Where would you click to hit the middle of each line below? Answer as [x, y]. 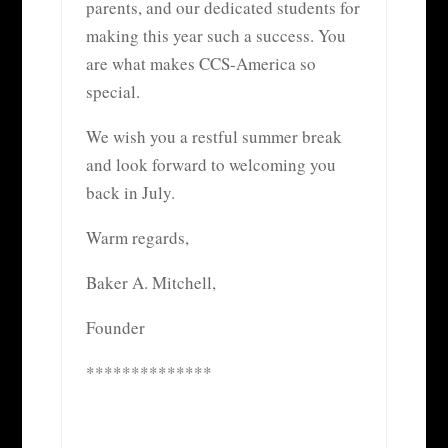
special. [112, 91]
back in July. [130, 192]
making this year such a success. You [215, 35]
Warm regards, [137, 237]
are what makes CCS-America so [200, 63]
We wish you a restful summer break [213, 136]
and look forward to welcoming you [210, 164]
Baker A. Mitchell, [150, 282]
